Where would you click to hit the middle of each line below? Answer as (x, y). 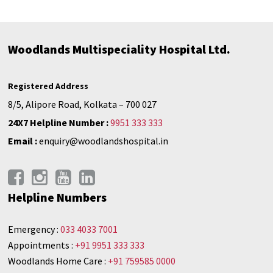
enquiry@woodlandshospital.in (104, 140)
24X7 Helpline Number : (58, 122)
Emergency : (34, 229)
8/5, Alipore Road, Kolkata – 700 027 (83, 104)
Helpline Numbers (58, 197)
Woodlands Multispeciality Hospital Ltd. (119, 49)
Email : (23, 140)
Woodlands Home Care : (58, 261)
